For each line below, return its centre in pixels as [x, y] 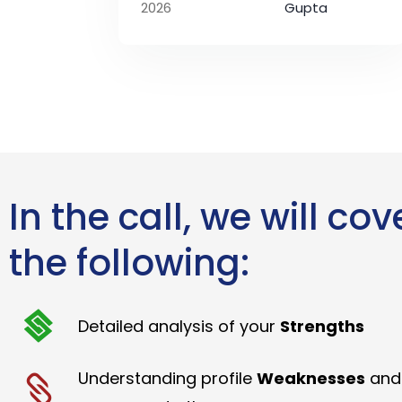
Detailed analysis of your [179, 326]
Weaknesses [310, 378]
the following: [129, 262]
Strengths [322, 326]
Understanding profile [167, 378]
